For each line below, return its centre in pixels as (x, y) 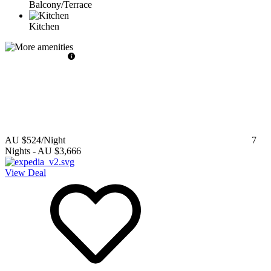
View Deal (25, 172)
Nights (18, 151)
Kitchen (44, 26)
